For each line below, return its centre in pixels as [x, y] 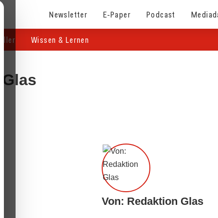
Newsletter [69, 14]
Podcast [161, 14]
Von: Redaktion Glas [152, 201]
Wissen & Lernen [60, 40]
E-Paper [117, 14]
